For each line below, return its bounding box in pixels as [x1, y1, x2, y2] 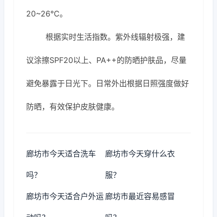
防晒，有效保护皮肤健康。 [26, 102, 119, 111]
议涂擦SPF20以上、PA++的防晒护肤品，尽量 [26, 55, 186, 65]
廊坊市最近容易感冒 [105, 191, 175, 201]
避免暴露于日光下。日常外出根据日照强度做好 [26, 78, 189, 88]
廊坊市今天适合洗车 [26, 149, 96, 158]
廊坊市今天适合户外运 [26, 191, 104, 201]
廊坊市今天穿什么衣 [105, 149, 175, 158]
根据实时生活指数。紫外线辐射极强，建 [46, 32, 185, 42]
